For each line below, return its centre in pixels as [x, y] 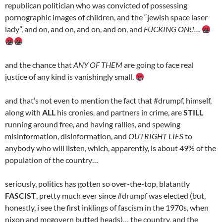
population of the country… [52, 160]
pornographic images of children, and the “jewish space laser [106, 17]
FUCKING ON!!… [172, 29]
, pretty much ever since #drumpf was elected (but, [121, 195]
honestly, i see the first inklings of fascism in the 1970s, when [107, 207]
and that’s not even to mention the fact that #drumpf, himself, [108, 100]
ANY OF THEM [98, 64]
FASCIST [21, 195]
